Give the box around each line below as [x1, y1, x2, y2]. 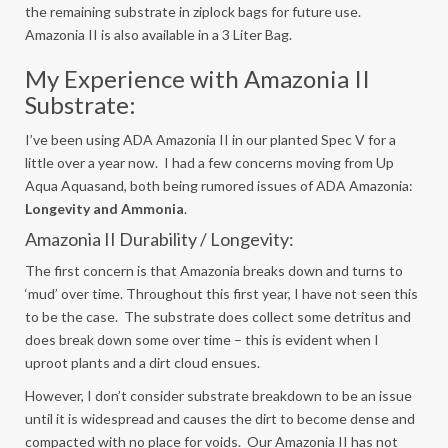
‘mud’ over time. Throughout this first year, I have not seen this [25, 285, 418, 302]
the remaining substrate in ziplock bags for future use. [25, 3, 361, 20]
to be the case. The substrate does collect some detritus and [25, 308, 411, 325]
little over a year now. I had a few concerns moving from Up [25, 154, 394, 171]
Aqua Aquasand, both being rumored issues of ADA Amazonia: [25, 177, 413, 194]
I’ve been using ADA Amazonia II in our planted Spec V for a [25, 131, 396, 148]
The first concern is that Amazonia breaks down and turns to [25, 262, 403, 279]
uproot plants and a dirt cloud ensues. [25, 354, 260, 371]
